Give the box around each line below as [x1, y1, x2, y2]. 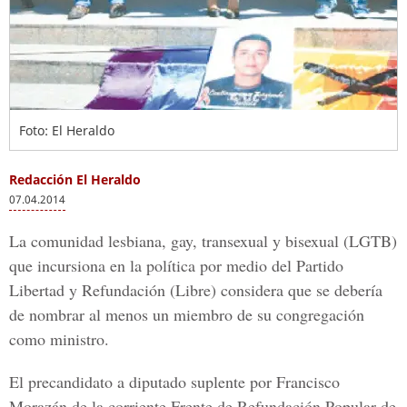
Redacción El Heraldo [9, 171, 141, 188]
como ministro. [9, 328, 109, 350]
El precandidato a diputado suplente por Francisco [9, 371, 340, 392]
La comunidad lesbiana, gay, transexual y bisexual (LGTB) [9, 230, 397, 252]
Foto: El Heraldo [19, 122, 114, 139]
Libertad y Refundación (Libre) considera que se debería [9, 279, 382, 301]
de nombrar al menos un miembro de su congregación [9, 303, 364, 325]
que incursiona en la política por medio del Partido [9, 254, 343, 276]
